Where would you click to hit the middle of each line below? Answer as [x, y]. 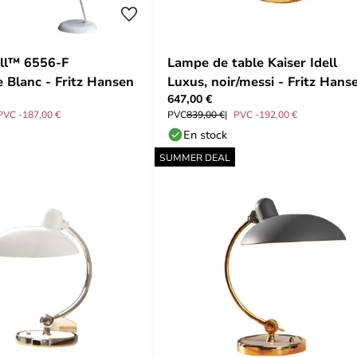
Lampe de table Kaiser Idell [252, 62]
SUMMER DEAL [195, 157]
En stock [205, 134]
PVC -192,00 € [265, 114]
